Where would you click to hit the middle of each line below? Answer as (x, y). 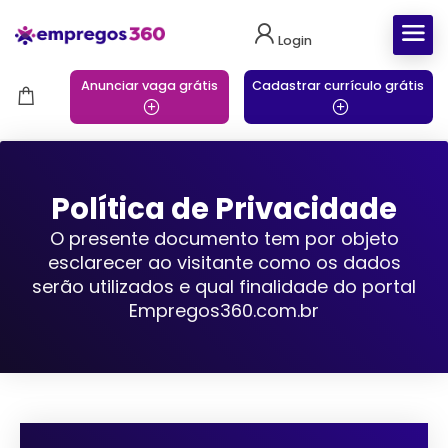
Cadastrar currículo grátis (338, 85)
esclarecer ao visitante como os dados (224, 262)
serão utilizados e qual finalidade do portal (224, 286)
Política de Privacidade (224, 208)
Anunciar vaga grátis (149, 85)
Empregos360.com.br (224, 310)
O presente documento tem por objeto (224, 238)
